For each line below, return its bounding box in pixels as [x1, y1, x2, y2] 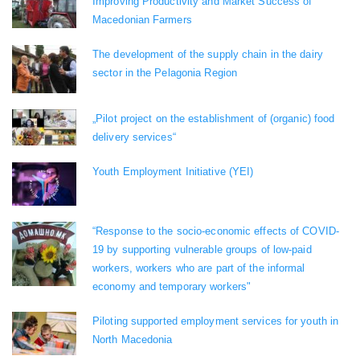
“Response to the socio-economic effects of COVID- [92, 225, 339, 237]
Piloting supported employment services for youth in [92, 315, 339, 327]
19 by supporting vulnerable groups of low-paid [92, 243, 312, 256]
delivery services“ [92, 131, 176, 144]
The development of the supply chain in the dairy [92, 48, 323, 61]
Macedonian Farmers [92, 14, 192, 27]
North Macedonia [92, 333, 173, 346]
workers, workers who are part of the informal [92, 262, 305, 274]
